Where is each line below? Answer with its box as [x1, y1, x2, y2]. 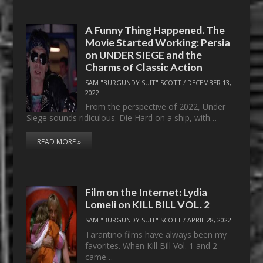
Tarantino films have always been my [85, 228, 227, 240]
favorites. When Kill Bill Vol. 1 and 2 [85, 240, 218, 251]
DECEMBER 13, [187, 77, 232, 87]
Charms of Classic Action [85, 60, 203, 73]
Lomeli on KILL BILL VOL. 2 [85, 198, 210, 211]
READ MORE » [36, 137, 81, 147]
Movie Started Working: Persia [85, 35, 231, 49]
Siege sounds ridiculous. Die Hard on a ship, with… [26, 112, 217, 124]
